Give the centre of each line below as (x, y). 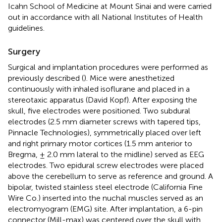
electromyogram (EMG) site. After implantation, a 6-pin (105, 209)
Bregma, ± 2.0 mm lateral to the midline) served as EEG (106, 154)
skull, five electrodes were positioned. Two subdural (99, 111)
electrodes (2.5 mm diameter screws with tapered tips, (104, 121)
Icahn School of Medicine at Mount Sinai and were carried (110, 6)
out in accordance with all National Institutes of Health (105, 17)
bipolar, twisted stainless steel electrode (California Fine (105, 187)
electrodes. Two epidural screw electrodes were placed (106, 165)
